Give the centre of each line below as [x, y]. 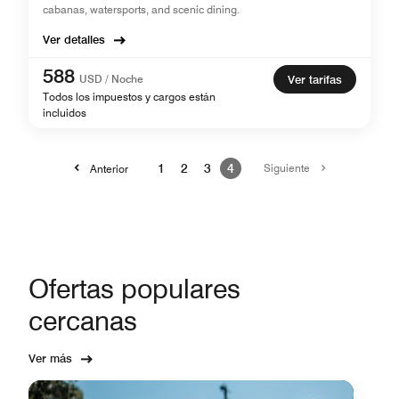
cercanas [83, 321]
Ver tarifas [315, 79]
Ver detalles [74, 39]
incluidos [65, 113]
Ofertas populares [134, 289]
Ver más [50, 358]
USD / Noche [111, 79]
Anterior [109, 169]
